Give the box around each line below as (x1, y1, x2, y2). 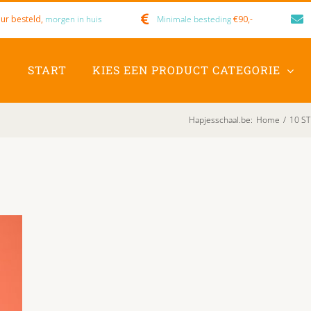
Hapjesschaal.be (189, 113, 251, 126)
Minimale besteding (156, 13, 233, 25)
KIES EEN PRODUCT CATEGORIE (92, 62, 280, 77)
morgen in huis (43, 13, 103, 25)
